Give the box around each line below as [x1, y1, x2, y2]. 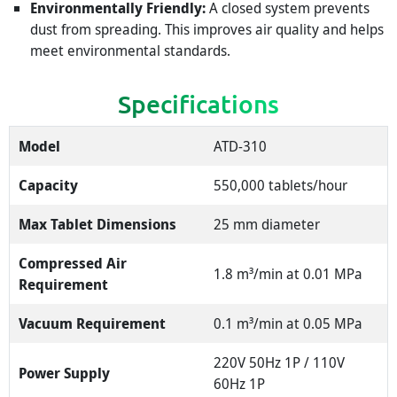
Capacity [19, 175, 79, 196]
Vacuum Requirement [19, 314, 167, 334]
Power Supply [19, 363, 111, 384]
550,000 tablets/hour [214, 175, 348, 196]
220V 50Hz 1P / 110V [214, 353, 346, 373]
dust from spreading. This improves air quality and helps [30, 19, 384, 40]
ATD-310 [214, 136, 268, 157]
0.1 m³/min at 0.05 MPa [214, 314, 363, 334]
